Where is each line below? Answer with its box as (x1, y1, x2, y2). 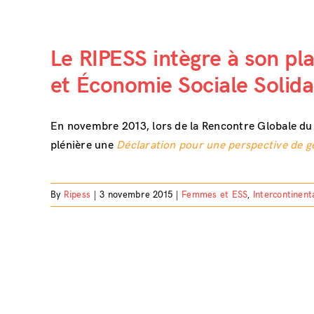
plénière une (50, 138, 117, 152)
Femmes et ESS (182, 189, 248, 200)
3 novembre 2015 (100, 189, 172, 200)
